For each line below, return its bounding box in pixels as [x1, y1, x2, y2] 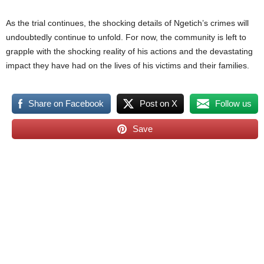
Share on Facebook [28, 98, 104, 108]
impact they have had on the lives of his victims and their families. [6, 60, 249, 70]
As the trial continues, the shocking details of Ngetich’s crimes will [6, 18, 249, 28]
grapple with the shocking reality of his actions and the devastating [6, 46, 253, 56]
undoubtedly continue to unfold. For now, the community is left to [6, 32, 246, 42]
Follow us [214, 98, 252, 108]
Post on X [140, 98, 178, 108]
